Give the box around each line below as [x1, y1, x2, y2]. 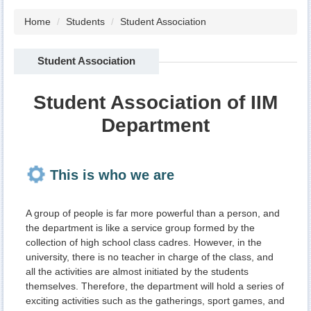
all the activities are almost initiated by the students [26, 265, 249, 277]
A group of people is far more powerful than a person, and [26, 207, 280, 219]
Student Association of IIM [33, 91, 278, 113]
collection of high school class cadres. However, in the [26, 236, 262, 248]
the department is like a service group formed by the [26, 221, 255, 233]
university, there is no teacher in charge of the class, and [26, 251, 274, 262]
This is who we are [50, 167, 174, 183]
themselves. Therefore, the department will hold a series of [26, 280, 284, 292]
